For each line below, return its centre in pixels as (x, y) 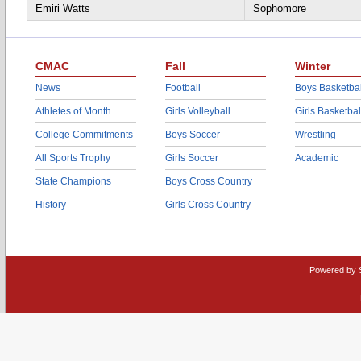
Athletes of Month (73, 111)
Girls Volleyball (198, 111)
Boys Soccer (193, 135)
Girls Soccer (192, 158)
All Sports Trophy (73, 158)
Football (183, 88)
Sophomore (280, 8)
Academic (317, 158)
